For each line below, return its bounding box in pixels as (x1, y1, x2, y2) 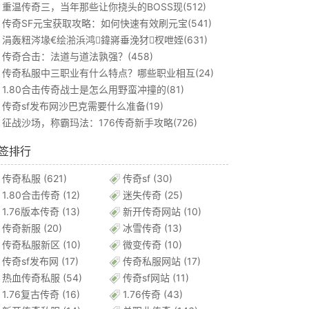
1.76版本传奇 (2, 206, 59, 217)
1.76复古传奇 (2, 288, 59, 300)
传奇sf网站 (123, 272, 170, 283)
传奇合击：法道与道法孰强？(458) (2, 50, 153, 62)
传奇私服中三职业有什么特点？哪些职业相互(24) (2, 67, 214, 79)
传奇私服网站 (123, 255, 181, 267)
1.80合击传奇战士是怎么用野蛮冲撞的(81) (2, 83, 184, 95)
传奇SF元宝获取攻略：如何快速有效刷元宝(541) (2, 17, 212, 29)
